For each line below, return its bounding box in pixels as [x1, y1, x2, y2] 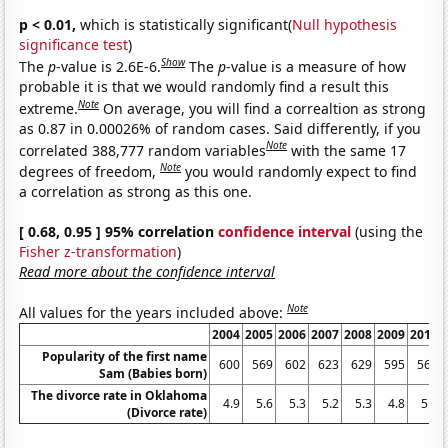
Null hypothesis [292, 15, 398, 35]
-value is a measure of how [226, 56, 407, 76]
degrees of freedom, [19, 161, 161, 181]
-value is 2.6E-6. [56, 56, 162, 76]
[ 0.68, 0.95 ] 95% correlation [19, 221, 219, 241]
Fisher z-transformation [19, 241, 178, 261]
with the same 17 [291, 140, 407, 160]
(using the [351, 221, 424, 241]
